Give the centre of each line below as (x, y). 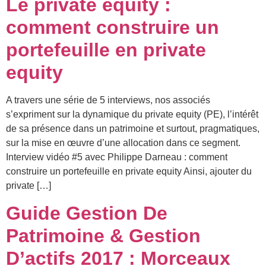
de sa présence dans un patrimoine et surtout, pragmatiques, (133, 129)
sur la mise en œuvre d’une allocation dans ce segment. (123, 143)
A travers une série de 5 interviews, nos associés (108, 100)
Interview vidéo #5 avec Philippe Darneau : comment (117, 157)
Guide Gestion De (87, 213)
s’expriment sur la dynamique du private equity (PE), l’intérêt (132, 115)
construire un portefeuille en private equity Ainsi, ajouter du (129, 172)
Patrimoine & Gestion (103, 235)
